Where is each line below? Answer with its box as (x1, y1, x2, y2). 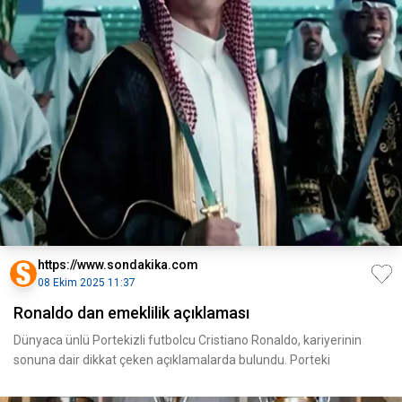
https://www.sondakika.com (38, 258, 198, 272)
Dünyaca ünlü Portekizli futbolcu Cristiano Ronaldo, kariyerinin (13, 333, 362, 347)
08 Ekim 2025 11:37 (38, 276, 135, 289)
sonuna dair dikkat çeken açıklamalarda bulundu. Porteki (13, 353, 330, 367)
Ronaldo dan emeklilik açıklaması (13, 303, 249, 322)
